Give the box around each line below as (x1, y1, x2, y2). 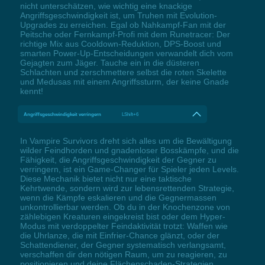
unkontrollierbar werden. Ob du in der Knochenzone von (20, 202, 230, 212)
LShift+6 (122, 111, 139, 117)
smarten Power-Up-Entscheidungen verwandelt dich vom (20, 48, 233, 58)
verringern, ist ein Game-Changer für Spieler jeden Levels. (20, 164, 239, 174)
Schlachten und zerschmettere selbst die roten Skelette (20, 67, 227, 77)
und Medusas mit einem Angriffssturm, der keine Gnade (20, 76, 229, 86)
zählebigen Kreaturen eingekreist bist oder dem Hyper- (20, 211, 225, 221)
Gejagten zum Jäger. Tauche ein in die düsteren (20, 57, 199, 67)
